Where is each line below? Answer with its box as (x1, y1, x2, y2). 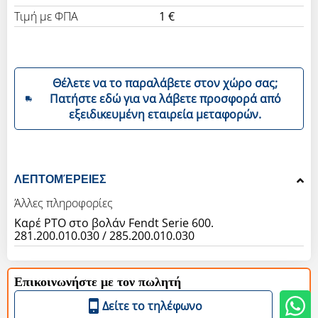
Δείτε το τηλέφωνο (102, 297, 202, 314)
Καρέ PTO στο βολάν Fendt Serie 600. (14, 214, 214, 231)
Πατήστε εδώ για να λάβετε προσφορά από (49, 90, 281, 106)
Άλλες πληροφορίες (14, 194, 113, 211)
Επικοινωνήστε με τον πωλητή (14, 275, 181, 289)
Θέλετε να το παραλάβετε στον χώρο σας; (53, 75, 278, 91)
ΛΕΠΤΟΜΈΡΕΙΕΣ (14, 172, 106, 185)
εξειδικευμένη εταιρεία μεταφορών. (69, 106, 262, 122)
